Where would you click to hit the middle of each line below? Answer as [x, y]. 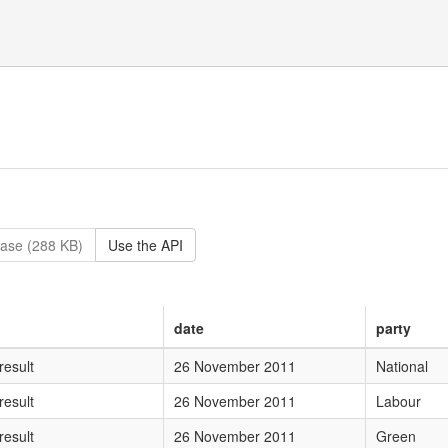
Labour [398, 400]
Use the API [145, 244]
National [401, 365]
